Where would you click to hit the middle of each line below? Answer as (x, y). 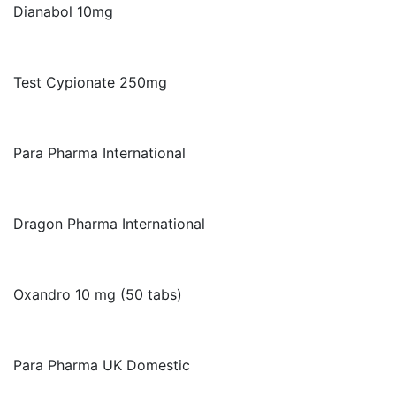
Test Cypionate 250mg (90, 82)
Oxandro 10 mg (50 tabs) (98, 294)
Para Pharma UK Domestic (102, 365)
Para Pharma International (99, 153)
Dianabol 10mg (63, 11)
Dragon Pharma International (109, 224)
